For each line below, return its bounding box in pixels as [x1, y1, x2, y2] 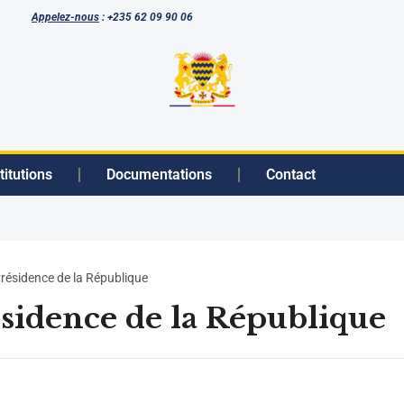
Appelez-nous [32, 11, 99, 23]
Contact [266, 166, 316, 183]
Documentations [106, 166, 212, 183]
